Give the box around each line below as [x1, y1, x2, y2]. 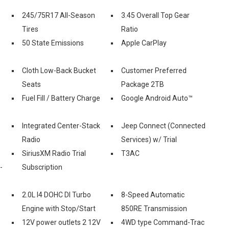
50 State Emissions [22, 38, 84, 47]
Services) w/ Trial [121, 135, 177, 144]
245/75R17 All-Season [22, 11, 95, 19]
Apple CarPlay [121, 38, 167, 47]
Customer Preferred [121, 66, 187, 75]
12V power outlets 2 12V [22, 218, 101, 226]
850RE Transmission [121, 204, 187, 213]
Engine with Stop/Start [22, 204, 96, 213]
